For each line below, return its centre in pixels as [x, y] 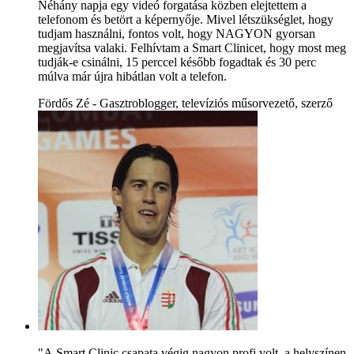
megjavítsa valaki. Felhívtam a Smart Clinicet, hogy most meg [192, 47]
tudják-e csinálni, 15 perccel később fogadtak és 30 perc [177, 62]
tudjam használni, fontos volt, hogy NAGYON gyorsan [177, 33]
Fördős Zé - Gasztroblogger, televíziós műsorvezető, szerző [185, 103]
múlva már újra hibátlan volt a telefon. [132, 76]
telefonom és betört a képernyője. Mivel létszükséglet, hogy [186, 19]
